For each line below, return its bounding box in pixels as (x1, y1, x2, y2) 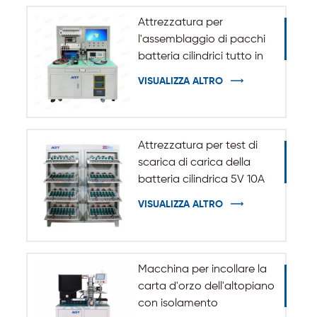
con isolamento (137, 298, 218, 310)
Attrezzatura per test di (137, 140, 258, 152)
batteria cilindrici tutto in (137, 50, 263, 62)
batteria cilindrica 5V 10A (137, 174, 265, 186)
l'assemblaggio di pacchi (137, 33, 265, 45)
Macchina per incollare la (137, 264, 267, 276)
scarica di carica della (137, 157, 250, 169)
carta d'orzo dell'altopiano (137, 281, 275, 293)
